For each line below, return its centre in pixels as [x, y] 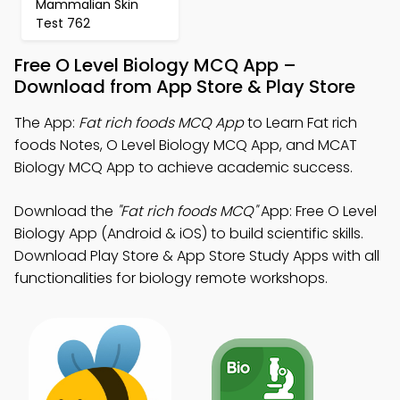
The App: [46, 123]
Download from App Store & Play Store [185, 87]
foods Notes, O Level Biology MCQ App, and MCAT [186, 145]
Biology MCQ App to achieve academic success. [183, 167]
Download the [66, 211]
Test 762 [63, 23]
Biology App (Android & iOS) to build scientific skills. [189, 233]
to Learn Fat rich [300, 123]
